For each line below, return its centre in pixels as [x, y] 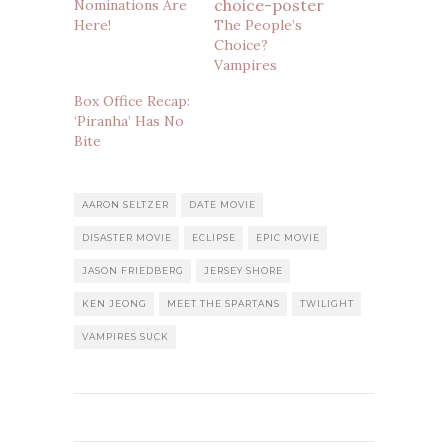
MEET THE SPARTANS [223, 303]
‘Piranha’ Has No [129, 120]
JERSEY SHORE [243, 270]
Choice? [241, 44]
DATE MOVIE [222, 204]
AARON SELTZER [125, 204]
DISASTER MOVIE [127, 237]
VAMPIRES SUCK [125, 336]
